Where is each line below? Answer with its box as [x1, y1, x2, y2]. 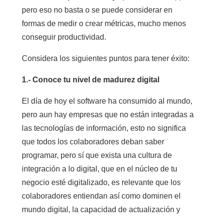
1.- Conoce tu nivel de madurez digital [21, 76, 159, 84]
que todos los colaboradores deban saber [21, 138, 164, 146]
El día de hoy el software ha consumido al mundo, [21, 97, 192, 105]
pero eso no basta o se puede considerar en [21, 6, 172, 14]
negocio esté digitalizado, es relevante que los [21, 178, 181, 186]
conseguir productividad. [21, 33, 106, 41]
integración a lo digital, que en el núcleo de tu [21, 165, 177, 173]
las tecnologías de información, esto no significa [21, 124, 186, 132]
